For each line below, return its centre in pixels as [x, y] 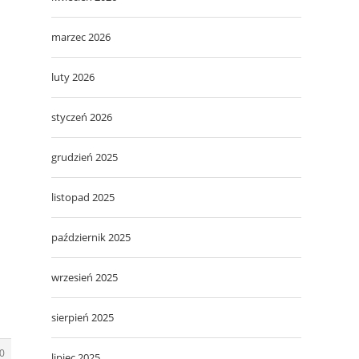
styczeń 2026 [82, 117]
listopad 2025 [83, 197]
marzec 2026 [81, 36]
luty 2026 [73, 77]
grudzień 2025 [85, 157]
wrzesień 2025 [85, 277]
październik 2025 [91, 237]
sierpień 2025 [83, 317]
